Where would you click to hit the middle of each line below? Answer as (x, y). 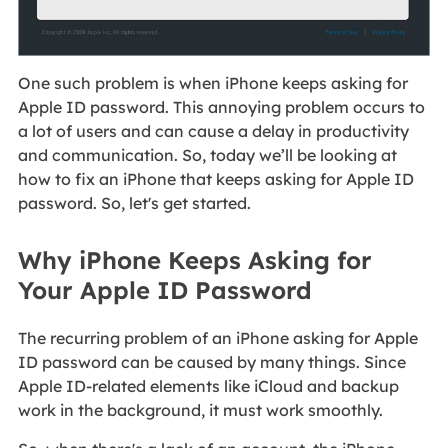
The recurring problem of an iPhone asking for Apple (217, 338)
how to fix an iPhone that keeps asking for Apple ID (215, 179)
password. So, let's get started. (134, 203)
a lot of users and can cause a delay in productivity (213, 131)
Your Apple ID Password (164, 290)
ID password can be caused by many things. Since (211, 362)
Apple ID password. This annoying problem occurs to (221, 107)
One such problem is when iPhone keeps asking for (212, 83)
